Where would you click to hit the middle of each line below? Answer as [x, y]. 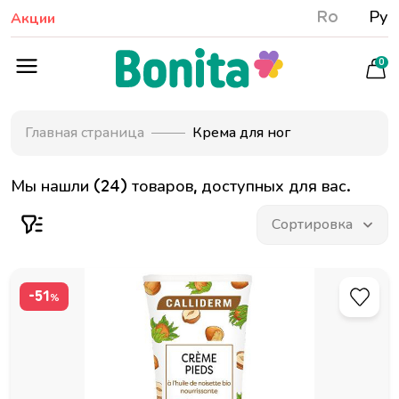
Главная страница [85, 133]
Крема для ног [241, 133]
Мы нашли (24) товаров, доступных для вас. [181, 186]
